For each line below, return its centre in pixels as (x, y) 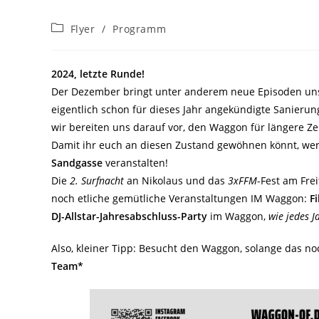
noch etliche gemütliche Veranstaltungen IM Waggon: (181, 198)
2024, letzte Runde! (98, 74)
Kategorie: (77, 41)
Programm (140, 29)
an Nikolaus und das (176, 181)
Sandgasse (77, 163)
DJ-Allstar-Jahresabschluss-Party (129, 216)
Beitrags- (74, 27)
